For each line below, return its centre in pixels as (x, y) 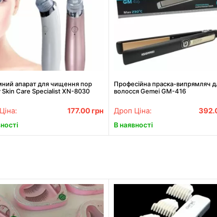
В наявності (133, 125)
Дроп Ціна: (132, 110)
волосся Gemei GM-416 (150, 91)
